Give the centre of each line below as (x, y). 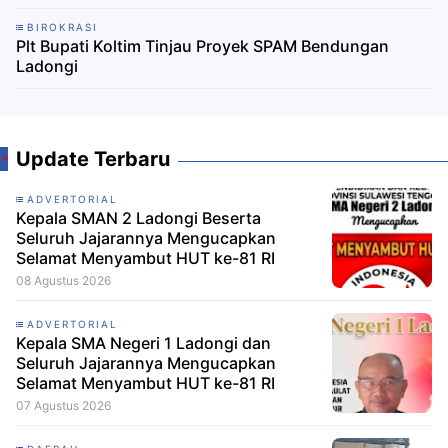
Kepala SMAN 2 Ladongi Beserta (138, 218)
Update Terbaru (93, 159)
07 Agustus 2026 (63, 406)
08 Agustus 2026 (63, 281)
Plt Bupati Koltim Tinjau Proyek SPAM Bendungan (202, 46)
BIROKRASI (62, 27)
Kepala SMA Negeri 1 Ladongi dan (143, 343)
